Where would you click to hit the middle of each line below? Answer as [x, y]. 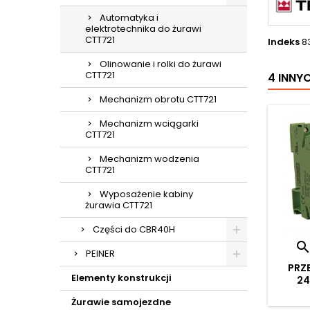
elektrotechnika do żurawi [143, 29]
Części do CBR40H [134, 229]
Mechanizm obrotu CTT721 [158, 99]
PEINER [100, 254]
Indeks [284, 42]
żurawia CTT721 [119, 205]
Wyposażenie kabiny [146, 194]
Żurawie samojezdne [121, 302]
